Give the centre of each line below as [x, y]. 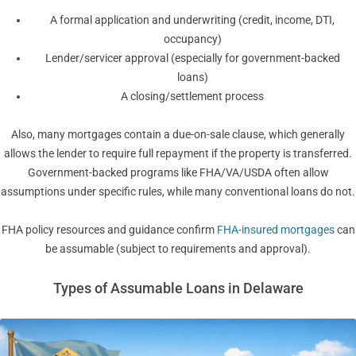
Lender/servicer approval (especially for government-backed [192, 58]
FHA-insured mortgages [275, 230]
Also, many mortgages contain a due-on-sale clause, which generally [178, 135]
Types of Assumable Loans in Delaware [178, 288]
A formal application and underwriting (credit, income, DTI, [192, 20]
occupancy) [192, 39]
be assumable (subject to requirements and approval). [178, 249]
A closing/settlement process [192, 97]
